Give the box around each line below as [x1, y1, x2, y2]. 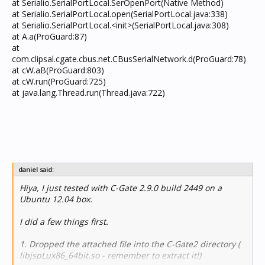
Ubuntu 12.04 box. [20, 193, 92, 205]
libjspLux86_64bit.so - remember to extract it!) [20, 250, 201, 261]
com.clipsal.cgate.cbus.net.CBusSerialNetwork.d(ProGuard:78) [12, 53, 246, 64]
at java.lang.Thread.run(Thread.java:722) [12, 87, 165, 98]
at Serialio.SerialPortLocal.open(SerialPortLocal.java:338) [12, 8, 228, 20]
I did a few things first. [20, 216, 108, 227]
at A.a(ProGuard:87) [12, 31, 87, 42]
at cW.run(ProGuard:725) [12, 76, 106, 87]
